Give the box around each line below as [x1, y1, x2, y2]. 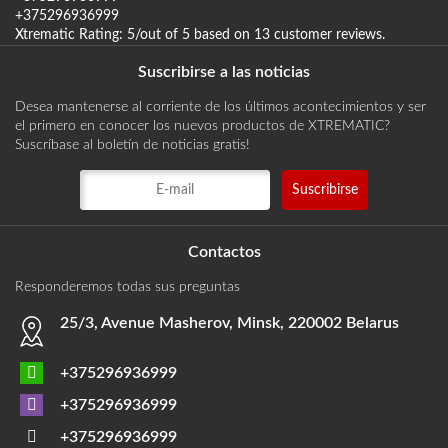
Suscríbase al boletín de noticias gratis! [15, 137, 250, 152]
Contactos [187, 243, 261, 260]
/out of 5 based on [135, 27, 254, 42]
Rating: [75, 27, 127, 42]
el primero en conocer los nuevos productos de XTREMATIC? [15, 118, 390, 133]
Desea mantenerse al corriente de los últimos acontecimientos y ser [15, 99, 426, 114]
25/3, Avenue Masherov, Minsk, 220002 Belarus [60, 314, 399, 331]
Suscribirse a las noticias [138, 63, 310, 80]
